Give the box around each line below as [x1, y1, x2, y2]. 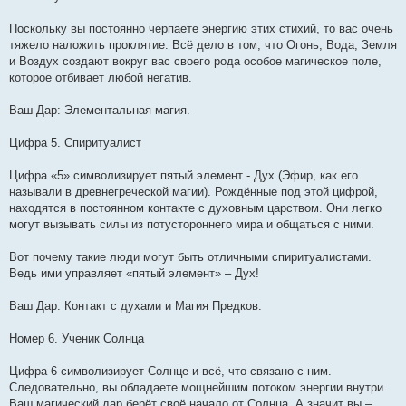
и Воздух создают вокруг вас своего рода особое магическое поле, [9, 53, 382, 68]
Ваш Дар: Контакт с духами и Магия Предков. [9, 298, 262, 313]
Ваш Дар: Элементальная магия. [9, 102, 190, 117]
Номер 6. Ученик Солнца [9, 331, 144, 345]
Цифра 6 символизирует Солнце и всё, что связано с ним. [9, 363, 332, 378]
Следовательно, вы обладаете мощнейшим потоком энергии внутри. [9, 380, 387, 394]
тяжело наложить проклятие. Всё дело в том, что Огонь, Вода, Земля [9, 37, 397, 52]
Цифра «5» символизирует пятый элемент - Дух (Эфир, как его [9, 168, 358, 182]
